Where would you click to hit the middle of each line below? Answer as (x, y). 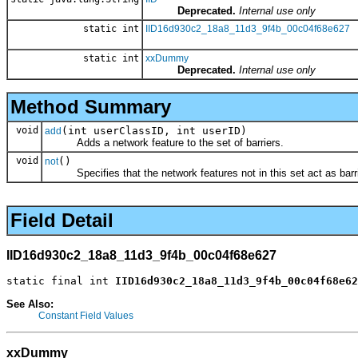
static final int (61, 281)
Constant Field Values (86, 315)
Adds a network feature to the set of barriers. (164, 142)
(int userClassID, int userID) (154, 130)
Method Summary (91, 106)
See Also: (30, 304)
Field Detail (62, 221)
